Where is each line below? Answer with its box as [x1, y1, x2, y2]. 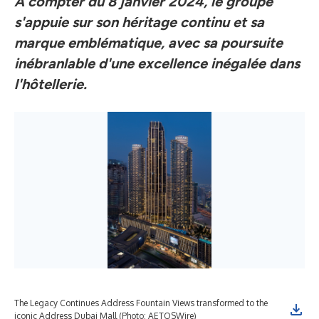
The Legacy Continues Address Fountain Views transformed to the [14, 298, 268, 308]
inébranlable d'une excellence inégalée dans [14, 55, 300, 72]
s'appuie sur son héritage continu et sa [14, 14, 264, 31]
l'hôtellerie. [14, 75, 87, 93]
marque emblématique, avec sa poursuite [14, 34, 283, 51]
